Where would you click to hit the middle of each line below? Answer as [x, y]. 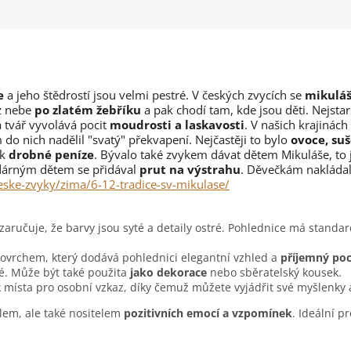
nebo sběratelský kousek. [274, 273]
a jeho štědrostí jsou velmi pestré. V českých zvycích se [154, 95]
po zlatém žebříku [86, 110]
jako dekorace [167, 273]
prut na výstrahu [190, 170]
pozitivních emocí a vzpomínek [208, 313]
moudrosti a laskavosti [177, 125]
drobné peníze [51, 155]
